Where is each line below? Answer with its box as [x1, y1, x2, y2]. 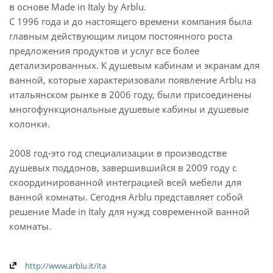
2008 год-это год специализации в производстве [9, 147, 227, 160]
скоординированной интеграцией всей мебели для [9, 176, 241, 189]
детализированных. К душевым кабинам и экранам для [9, 59, 260, 72]
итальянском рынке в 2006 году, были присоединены [9, 88, 252, 101]
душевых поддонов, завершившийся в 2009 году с [9, 161, 236, 174]
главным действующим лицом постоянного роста [9, 30, 232, 43]
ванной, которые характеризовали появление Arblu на [9, 74, 256, 87]
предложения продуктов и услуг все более [9, 44, 199, 57]
